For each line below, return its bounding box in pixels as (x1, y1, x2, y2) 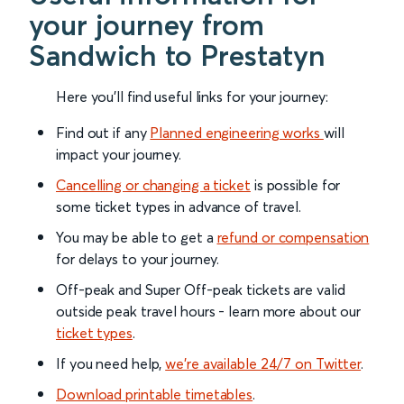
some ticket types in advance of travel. (56, 197, 302, 216)
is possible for (250, 176, 341, 195)
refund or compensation (216, 228, 370, 247)
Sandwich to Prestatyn (29, 38, 326, 74)
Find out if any (56, 124, 151, 142)
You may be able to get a (56, 228, 217, 247)
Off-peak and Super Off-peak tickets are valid (56, 280, 345, 299)
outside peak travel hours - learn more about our (56, 302, 362, 321)
